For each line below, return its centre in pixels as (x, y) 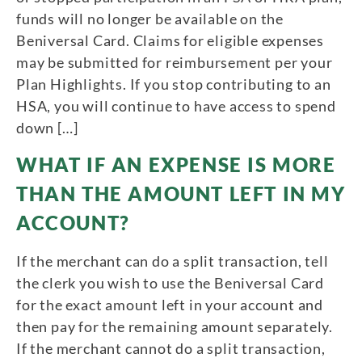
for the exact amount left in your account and (170, 305)
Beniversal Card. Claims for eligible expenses (170, 40)
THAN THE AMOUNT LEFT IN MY (181, 194)
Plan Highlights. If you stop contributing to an (174, 84)
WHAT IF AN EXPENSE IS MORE (176, 165)
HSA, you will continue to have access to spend (176, 105)
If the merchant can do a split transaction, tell (173, 261)
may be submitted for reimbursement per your (175, 62)
